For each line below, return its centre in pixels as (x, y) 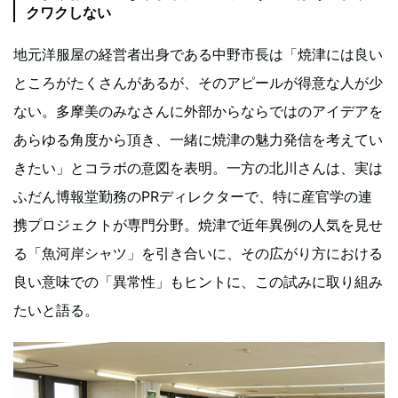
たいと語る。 (56, 310)
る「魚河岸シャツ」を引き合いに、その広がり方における (198, 253)
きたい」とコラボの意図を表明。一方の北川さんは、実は (198, 167)
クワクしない (68, 12)
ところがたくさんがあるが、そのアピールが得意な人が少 (198, 82)
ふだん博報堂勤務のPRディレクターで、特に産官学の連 (193, 196)
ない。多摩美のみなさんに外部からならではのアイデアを (198, 111)
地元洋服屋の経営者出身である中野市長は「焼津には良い (198, 54)
